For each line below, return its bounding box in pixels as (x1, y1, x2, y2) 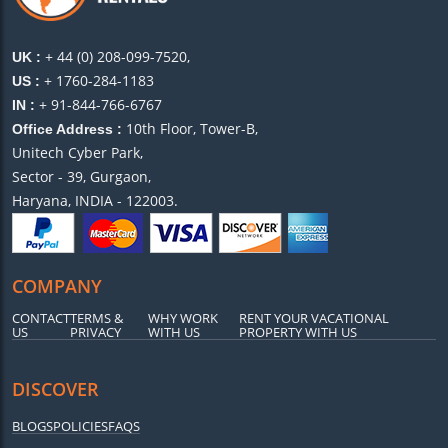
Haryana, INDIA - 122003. (12, 191, 178, 211)
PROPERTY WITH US (238, 323, 357, 342)
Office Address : (12, 121, 126, 138)
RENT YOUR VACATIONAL (238, 309, 389, 328)
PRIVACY (70, 323, 121, 342)
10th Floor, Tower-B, (126, 119, 258, 139)
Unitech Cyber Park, (12, 143, 143, 163)
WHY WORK (147, 309, 218, 328)
